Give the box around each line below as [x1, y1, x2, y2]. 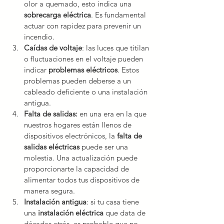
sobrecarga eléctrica [24, 10, 91, 20]
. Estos [117, 65, 141, 75]
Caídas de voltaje [24, 43, 82, 53]
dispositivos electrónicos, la [24, 131, 117, 141]
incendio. [24, 32, 54, 42]
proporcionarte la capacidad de [24, 164, 131, 174]
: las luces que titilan [82, 43, 151, 53]
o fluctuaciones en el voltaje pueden [24, 54, 145, 64]
